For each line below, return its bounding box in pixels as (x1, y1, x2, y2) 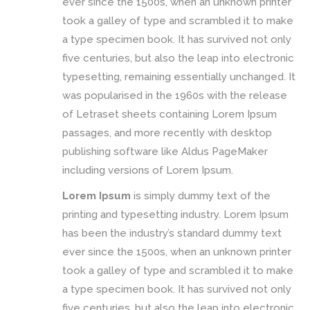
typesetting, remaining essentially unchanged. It (62, 71, 295, 84)
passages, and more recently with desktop (62, 127, 272, 140)
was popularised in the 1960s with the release (62, 89, 287, 102)
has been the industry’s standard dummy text (62, 227, 282, 240)
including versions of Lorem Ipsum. (62, 164, 233, 177)
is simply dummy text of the (131, 190, 271, 203)
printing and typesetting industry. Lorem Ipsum (62, 208, 289, 221)
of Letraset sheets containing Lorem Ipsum (62, 108, 277, 121)
